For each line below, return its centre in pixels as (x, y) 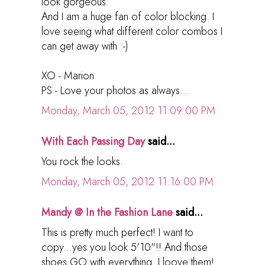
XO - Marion (68, 75)
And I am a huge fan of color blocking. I (128, 16)
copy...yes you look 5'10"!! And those (125, 247)
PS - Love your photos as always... (115, 90)
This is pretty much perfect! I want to (117, 232)
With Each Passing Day (93, 141)
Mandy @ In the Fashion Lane (107, 212)
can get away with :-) (85, 46)
